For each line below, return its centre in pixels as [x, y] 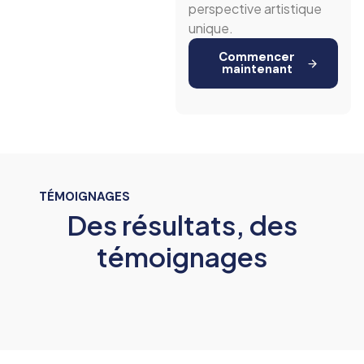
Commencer [257, 57]
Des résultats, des [182, 225]
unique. [210, 28]
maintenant [257, 69]
